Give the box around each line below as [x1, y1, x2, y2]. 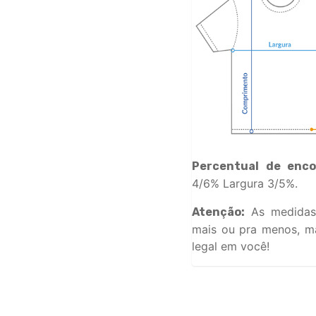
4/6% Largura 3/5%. [192, 176, 298, 190]
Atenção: [192, 205, 245, 219]
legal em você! [192, 238, 269, 253]
